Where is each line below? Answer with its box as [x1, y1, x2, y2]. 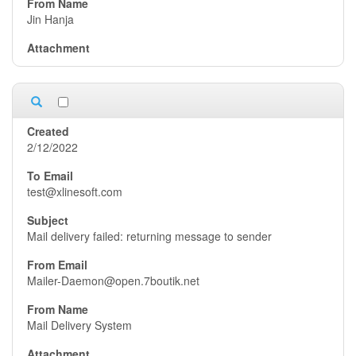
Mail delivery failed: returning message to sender [27, 228, 272, 244]
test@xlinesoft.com [27, 184, 122, 199]
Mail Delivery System [27, 317, 132, 333]
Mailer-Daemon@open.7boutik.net [27, 273, 199, 288]
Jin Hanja [27, 11, 74, 27]
